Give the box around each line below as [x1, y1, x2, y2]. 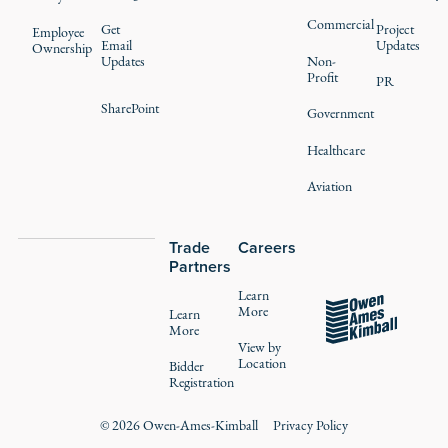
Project [375, 19, 414, 39]
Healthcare [306, 140, 365, 160]
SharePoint [100, 98, 159, 118]
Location [238, 354, 287, 374]
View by [238, 338, 282, 358]
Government [306, 104, 374, 124]
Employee [32, 22, 85, 42]
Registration [169, 373, 235, 393]
